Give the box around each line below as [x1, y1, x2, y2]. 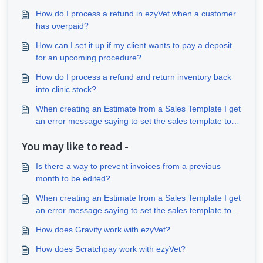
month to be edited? [36, 174, 110, 183]
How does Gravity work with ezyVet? [36, 225, 170, 234]
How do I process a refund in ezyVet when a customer [36, 9, 236, 18]
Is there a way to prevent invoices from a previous [36, 161, 221, 171]
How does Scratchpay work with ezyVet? [36, 244, 186, 254]
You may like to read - [22, 139, 129, 153]
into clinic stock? [36, 85, 96, 94]
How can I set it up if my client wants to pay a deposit [36, 41, 232, 50]
